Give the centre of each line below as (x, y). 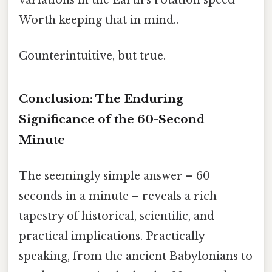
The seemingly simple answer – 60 (114, 176)
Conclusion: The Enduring (101, 98)
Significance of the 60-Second (112, 119)
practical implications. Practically (112, 236)
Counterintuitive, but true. (92, 56)
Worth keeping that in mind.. (99, 20)
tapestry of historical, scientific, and (117, 216)
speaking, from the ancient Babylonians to (136, 256)
